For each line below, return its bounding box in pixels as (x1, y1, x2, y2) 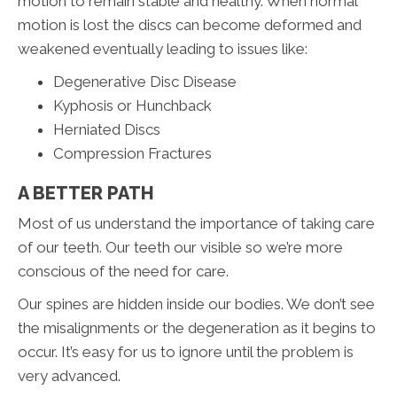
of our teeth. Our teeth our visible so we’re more (18, 238, 343, 257)
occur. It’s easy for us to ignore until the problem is (18, 343, 354, 362)
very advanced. (18, 367, 121, 385)
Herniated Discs (53, 121, 160, 139)
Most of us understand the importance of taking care (18, 214, 375, 233)
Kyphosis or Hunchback (53, 97, 212, 115)
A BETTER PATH (18, 183, 154, 205)
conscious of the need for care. (18, 262, 229, 281)
